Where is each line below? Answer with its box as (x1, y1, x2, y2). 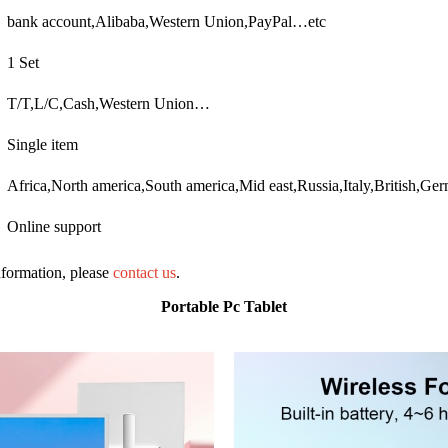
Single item (7, 135, 78, 153)
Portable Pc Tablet (161, 297, 287, 315)
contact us (113, 263, 176, 281)
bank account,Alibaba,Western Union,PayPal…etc (7, 12, 326, 30)
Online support (7, 217, 101, 235)
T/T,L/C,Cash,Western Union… (7, 94, 210, 112)
